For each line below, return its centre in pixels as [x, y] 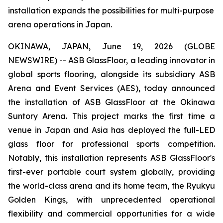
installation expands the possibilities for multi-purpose [111, 10]
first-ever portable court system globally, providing [111, 172]
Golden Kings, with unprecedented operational [111, 200]
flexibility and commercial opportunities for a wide [111, 214]
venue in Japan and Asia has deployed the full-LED [111, 130]
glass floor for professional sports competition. [111, 144]
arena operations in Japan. [60, 24]
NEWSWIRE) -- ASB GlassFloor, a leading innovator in [111, 60]
